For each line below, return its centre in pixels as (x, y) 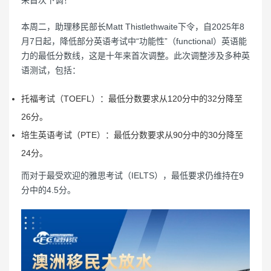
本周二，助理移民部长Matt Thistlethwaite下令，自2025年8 (133, 27)
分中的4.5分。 (48, 190)
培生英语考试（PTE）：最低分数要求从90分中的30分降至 (132, 135)
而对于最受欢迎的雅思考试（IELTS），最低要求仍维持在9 (132, 175)
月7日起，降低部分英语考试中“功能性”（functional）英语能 (134, 41)
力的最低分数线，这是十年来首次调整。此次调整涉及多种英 (135, 56)
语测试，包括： (51, 70)
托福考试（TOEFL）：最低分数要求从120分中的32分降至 (132, 99)
